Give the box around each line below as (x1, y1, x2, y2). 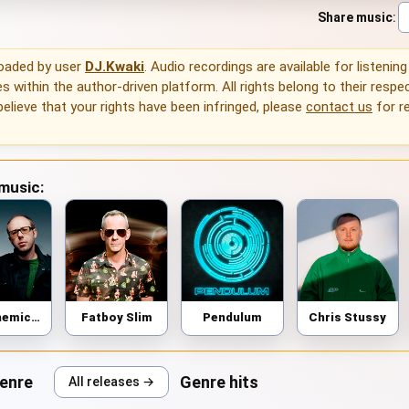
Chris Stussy (309, 309, 387, 324)
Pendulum (202, 309, 262, 324)
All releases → (68, 373, 154, 389)
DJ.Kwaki (85, 58, 144, 76)
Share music (318, 9, 393, 25)
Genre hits (180, 372, 258, 392)
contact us (306, 99, 372, 116)
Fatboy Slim (80, 309, 152, 324)
